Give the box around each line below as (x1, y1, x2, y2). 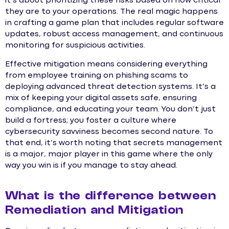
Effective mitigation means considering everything (5, 60, 208, 68)
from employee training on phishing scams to (5, 72, 188, 79)
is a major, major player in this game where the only (5, 150, 213, 158)
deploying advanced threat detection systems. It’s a (5, 83, 216, 90)
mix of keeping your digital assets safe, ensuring (5, 94, 197, 102)
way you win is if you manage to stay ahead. (5, 162, 177, 169)
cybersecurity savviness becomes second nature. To (5, 128, 213, 135)
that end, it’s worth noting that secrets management (5, 139, 222, 147)
